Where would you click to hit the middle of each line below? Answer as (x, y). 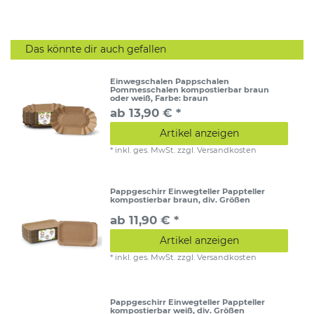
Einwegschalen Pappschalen (170, 81)
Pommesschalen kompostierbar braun (190, 89)
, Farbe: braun (180, 98)
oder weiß (131, 98)
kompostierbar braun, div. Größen (180, 200)
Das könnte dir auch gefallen (96, 49)
